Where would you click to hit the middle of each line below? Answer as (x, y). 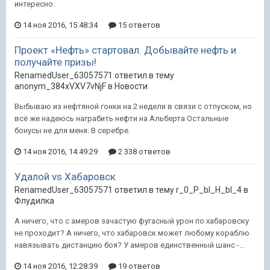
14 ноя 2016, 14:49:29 (60, 152)
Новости (131, 86)
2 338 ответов (143, 152)
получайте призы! (55, 62)
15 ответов (138, 25)
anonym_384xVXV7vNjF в (64, 86)
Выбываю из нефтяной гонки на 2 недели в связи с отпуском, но (133, 106)
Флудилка (34, 201)
